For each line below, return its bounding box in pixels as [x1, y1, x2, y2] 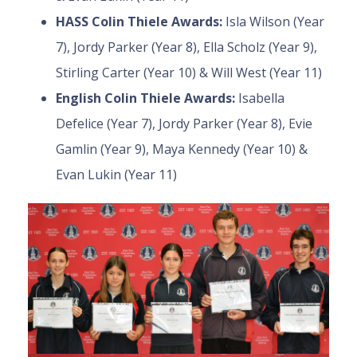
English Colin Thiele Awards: [56, 89, 238, 108]
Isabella [238, 89, 284, 108]
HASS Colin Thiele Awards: [56, 13, 226, 31]
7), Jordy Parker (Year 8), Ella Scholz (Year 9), [56, 38, 317, 57]
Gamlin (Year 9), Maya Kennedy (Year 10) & [56, 140, 308, 159]
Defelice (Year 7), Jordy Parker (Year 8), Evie [56, 115, 312, 133]
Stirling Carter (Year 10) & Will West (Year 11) [56, 64, 322, 82]
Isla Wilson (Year [226, 13, 324, 31]
